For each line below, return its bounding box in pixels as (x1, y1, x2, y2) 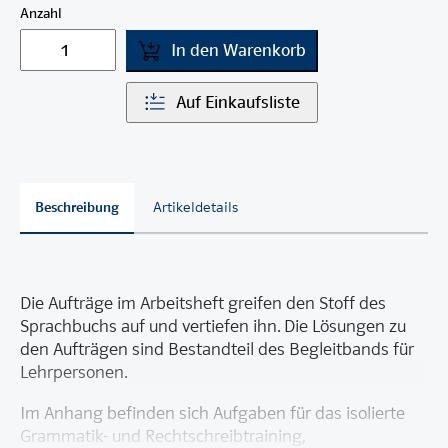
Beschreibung (35, 197, 120, 216)
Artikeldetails (153, 197, 239, 216)
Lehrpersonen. (20, 361, 128, 383)
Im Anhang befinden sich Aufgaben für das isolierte (20, 402, 405, 424)
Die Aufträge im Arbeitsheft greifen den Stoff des (20, 292, 386, 314)
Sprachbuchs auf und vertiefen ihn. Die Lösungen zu (20, 315, 406, 337)
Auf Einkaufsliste (176, 91, 301, 113)
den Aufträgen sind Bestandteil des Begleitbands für (20, 338, 414, 360)
